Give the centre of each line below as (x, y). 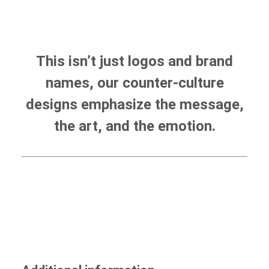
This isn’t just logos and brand (134, 61)
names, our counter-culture (134, 83)
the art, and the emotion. (134, 126)
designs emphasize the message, (134, 104)
